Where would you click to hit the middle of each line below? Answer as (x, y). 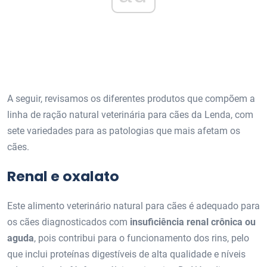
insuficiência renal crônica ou (193, 222)
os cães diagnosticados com (69, 222)
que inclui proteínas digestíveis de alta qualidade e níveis (126, 254)
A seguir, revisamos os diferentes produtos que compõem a (131, 99)
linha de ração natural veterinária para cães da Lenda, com (130, 115)
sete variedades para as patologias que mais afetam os (124, 131)
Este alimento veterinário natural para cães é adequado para (133, 206)
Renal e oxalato (63, 176)
